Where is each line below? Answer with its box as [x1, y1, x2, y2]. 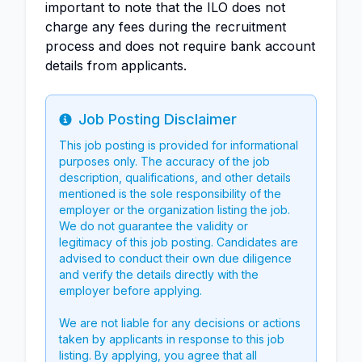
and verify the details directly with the [59, 267, 259, 281]
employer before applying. [59, 284, 202, 297]
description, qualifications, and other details [59, 170, 291, 184]
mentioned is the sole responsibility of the [59, 187, 281, 200]
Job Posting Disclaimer [78, 111, 237, 128]
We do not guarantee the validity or [59, 219, 248, 233]
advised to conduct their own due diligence [59, 251, 292, 265]
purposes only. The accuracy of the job [59, 154, 270, 168]
